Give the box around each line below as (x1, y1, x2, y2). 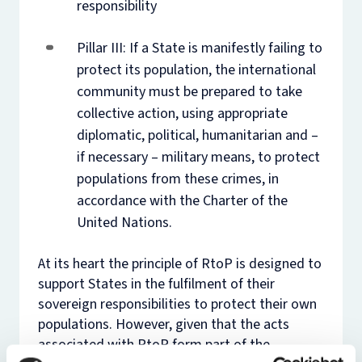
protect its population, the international (76, 59, 316, 80)
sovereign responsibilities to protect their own (37, 293, 317, 314)
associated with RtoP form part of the (37, 334, 270, 355)
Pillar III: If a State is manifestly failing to (76, 37, 322, 58)
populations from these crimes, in (76, 168, 279, 189)
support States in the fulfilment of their (37, 273, 275, 294)
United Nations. (76, 212, 172, 233)
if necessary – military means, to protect (76, 146, 320, 167)
